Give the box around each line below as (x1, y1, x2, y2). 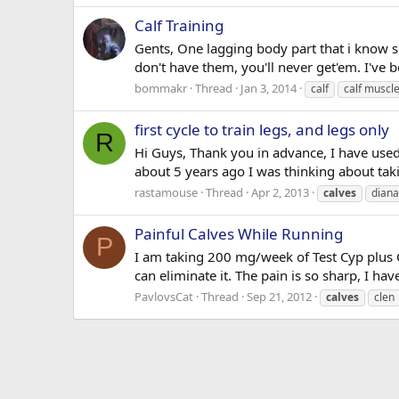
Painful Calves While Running (134, 224, 343, 245)
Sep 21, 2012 (247, 288, 312, 305)
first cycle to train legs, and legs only (134, 119, 389, 141)
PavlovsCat (134, 288, 193, 305)
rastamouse (134, 183, 198, 200)
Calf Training (134, 15, 224, 37)
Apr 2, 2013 (251, 183, 309, 200)
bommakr (134, 79, 187, 96)
